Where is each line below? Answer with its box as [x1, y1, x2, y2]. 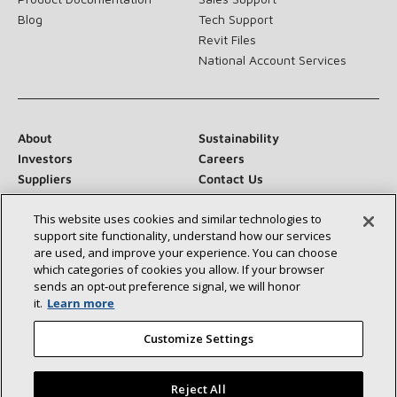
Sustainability [198, 129, 279, 145]
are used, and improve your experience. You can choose [34, 245, 339, 261]
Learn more [47, 295, 115, 311]
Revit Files [198, 31, 256, 47]
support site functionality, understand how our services [34, 228, 332, 244]
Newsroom [18, 191, 81, 206]
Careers [198, 150, 245, 166]
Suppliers [18, 170, 72, 186]
